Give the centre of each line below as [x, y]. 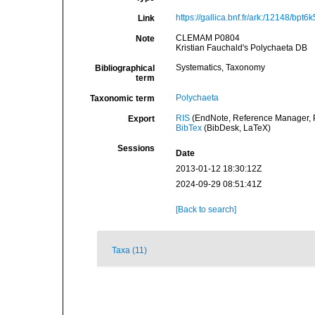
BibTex [188, 128]
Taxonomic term [122, 98]
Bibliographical [124, 68]
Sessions [136, 148]
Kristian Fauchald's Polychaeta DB [241, 48]
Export [141, 119]
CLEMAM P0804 [207, 38]
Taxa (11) [129, 250]
